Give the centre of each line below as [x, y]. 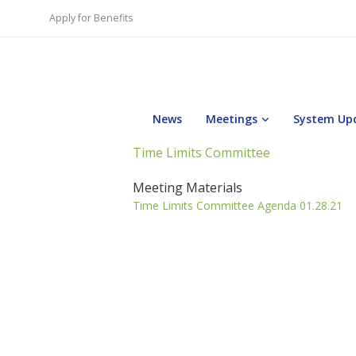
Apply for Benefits [91, 18]
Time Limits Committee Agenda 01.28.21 [238, 205]
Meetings [232, 119]
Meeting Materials [188, 188]
